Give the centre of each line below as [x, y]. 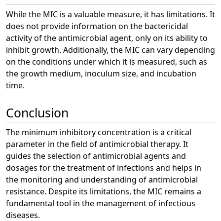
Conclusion [37, 112]
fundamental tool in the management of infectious [101, 203]
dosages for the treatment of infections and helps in [104, 167]
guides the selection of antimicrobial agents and [96, 156]
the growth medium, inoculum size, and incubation [101, 74]
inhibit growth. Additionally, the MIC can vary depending [110, 50]
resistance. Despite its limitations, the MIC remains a [104, 191]
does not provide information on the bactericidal [97, 26]
